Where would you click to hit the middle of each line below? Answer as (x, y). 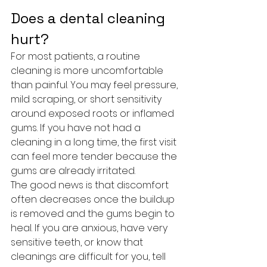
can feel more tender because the (95, 156)
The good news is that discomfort (91, 185)
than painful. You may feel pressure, (95, 85)
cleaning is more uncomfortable (88, 71)
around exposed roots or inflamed (94, 114)
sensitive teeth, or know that (78, 242)
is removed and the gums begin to (94, 214)
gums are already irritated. (73, 171)
